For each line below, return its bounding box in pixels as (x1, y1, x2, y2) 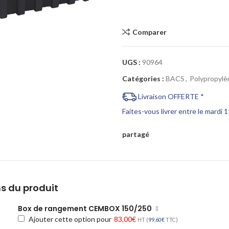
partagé (122, 130, 149, 139)
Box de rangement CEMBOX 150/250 (18, 203, 152, 214)
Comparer (132, 27, 167, 36)
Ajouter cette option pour (27, 215, 113, 224)
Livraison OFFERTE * (136, 92, 204, 101)
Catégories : (122, 74, 164, 83)
